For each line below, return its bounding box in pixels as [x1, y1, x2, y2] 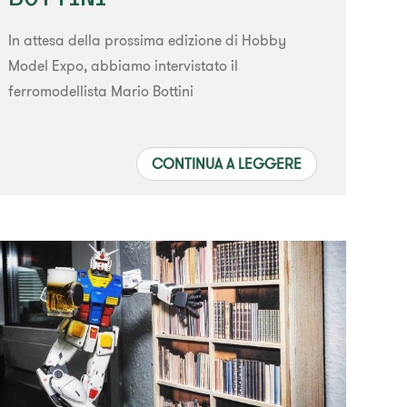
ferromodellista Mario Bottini [8, 81, 194, 100]
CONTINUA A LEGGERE [151, 154, 302, 173]
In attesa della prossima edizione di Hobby [8, 30, 287, 49]
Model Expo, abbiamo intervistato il [8, 55, 239, 74]
